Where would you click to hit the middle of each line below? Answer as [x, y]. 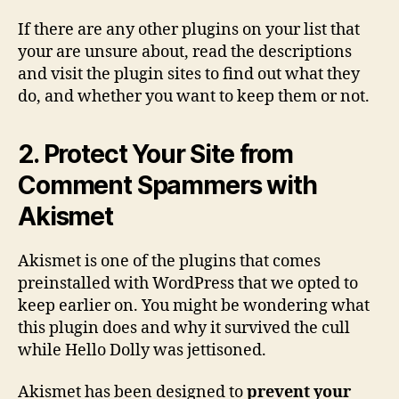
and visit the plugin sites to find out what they [189, 74]
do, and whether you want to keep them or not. [194, 96]
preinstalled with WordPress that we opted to [188, 283]
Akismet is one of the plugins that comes [169, 261]
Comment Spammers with [167, 185]
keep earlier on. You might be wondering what [194, 305]
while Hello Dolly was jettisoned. [142, 350]
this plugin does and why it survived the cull [184, 328]
